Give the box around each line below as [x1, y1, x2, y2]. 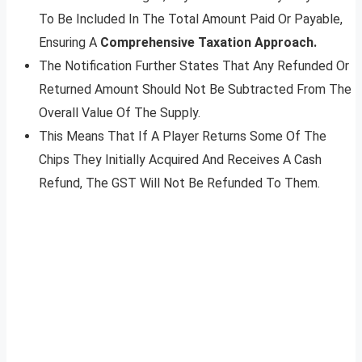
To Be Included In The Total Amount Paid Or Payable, [39, 11, 343, 27]
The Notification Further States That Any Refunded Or [39, 58, 349, 74]
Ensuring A [39, 35, 100, 51]
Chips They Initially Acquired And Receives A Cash [39, 152, 322, 168]
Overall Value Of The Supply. [39, 105, 200, 121]
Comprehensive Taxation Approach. [100, 35, 317, 51]
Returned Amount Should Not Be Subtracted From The [39, 82, 351, 98]
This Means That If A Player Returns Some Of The [39, 128, 326, 145]
